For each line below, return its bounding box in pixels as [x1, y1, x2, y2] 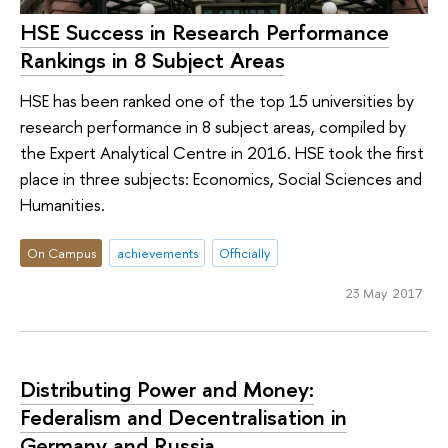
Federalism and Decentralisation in [20, 401, 347, 432]
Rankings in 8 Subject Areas [20, 45, 285, 76]
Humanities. [20, 192, 105, 216]
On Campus [26, 244, 96, 263]
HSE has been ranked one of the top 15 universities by [20, 88, 414, 112]
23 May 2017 [345, 284, 422, 303]
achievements [116, 244, 198, 263]
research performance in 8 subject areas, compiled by [20, 114, 406, 138]
